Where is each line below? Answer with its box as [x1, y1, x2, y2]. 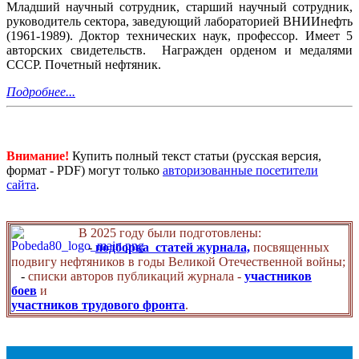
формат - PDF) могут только [6, 163, 163, 177]
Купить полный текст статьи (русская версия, [69, 148, 321, 163]
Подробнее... [6, 84, 75, 99]
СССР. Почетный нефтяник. [6, 57, 161, 71]
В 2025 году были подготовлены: [79, 225, 264, 240]
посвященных [253, 240, 329, 254]
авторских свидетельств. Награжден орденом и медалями [6, 42, 353, 57]
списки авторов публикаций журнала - [28, 268, 244, 283]
